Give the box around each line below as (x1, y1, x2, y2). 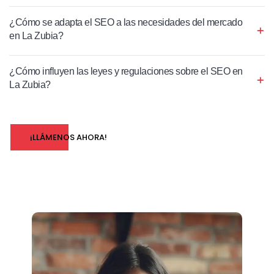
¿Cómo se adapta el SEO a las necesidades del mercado (9, 17, 242, 28)
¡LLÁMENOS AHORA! (30, 131, 107, 143)
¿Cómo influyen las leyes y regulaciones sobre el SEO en (9, 65, 243, 76)
